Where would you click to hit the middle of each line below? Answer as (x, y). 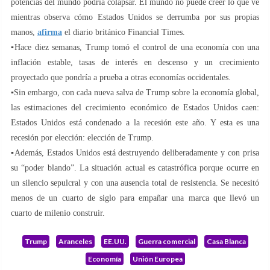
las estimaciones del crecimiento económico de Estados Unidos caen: (135, 108)
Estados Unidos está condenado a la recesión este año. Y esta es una (135, 123)
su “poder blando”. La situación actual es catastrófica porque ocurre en (135, 168)
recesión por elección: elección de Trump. (82, 138)
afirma (50, 33)
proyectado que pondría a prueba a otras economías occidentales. (121, 78)
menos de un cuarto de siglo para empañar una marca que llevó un (135, 198)
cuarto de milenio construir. (58, 213)
